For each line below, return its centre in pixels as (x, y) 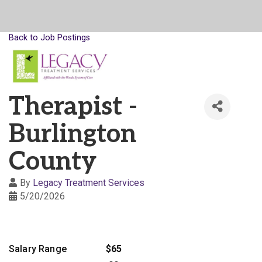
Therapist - (73, 107)
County (53, 162)
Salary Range (38, 249)
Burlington (73, 134)
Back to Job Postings (49, 37)
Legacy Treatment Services (89, 182)
